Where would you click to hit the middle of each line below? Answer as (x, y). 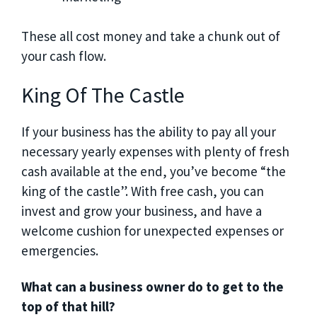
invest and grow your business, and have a (142, 211)
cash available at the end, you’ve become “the (154, 172)
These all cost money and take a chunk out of (151, 36)
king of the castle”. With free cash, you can (143, 191)
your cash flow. (64, 56)
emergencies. (60, 251)
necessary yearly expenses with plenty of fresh (155, 152)
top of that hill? (68, 306)
